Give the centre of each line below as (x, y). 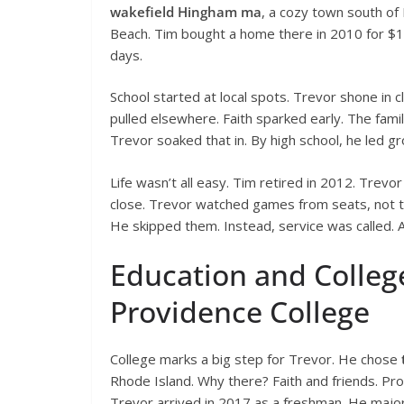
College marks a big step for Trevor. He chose (256, 359)
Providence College (240, 312)
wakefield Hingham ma (186, 11)
